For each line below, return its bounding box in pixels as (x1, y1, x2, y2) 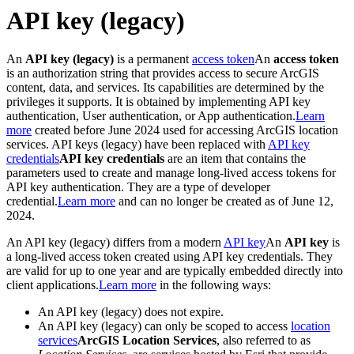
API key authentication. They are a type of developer (6, 180, 270, 194)
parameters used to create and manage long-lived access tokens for (6, 166, 336, 180)
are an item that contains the (164, 152, 306, 166)
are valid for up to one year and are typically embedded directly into (6, 264, 343, 278)
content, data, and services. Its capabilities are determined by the (6, 81, 324, 95)
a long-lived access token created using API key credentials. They (6, 250, 333, 264)
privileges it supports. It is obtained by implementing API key (6, 95, 311, 109)
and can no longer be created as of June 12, (115, 194, 333, 209)
